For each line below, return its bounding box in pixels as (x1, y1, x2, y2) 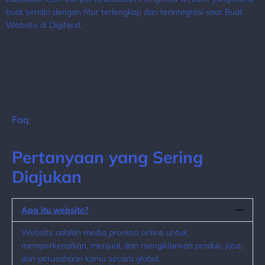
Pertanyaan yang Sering (12, 146, 203, 167)
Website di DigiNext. (6, 19, 83, 30)
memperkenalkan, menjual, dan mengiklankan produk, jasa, (21, 240, 243, 251)
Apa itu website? (21, 204, 89, 215)
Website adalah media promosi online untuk (21, 227, 188, 238)
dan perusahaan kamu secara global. (21, 253, 160, 264)
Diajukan (12, 166, 82, 187)
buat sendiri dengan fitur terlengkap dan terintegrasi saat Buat (6, 6, 243, 17)
